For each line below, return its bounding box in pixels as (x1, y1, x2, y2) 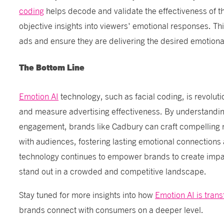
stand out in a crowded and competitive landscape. (19, 165, 207, 176)
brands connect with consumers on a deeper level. (19, 204, 204, 215)
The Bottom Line (19, 63, 85, 74)
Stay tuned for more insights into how (19, 189, 155, 200)
